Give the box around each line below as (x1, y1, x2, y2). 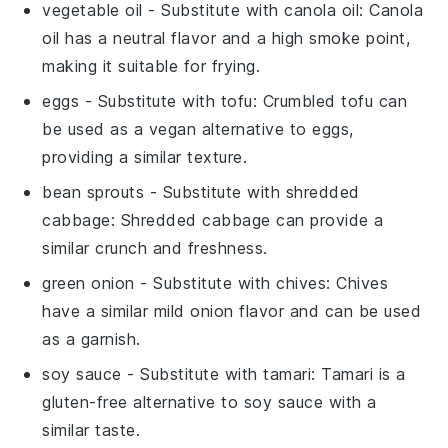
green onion (42, 272, 135, 293)
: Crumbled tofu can (252, 90, 408, 111)
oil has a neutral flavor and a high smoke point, (42, 27, 411, 48)
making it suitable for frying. (42, 55, 261, 76)
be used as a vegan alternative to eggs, (42, 118, 354, 139)
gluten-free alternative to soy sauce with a (42, 391, 377, 412)
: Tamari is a (311, 363, 406, 384)
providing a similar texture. (42, 146, 248, 167)
